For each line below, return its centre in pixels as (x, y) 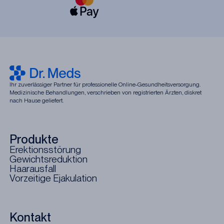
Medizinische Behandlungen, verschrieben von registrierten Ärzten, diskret (106, 93)
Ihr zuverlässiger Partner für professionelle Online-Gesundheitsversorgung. (105, 85)
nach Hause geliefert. (37, 101)
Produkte (34, 139)
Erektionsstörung (45, 149)
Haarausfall (33, 168)
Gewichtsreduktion (49, 159)
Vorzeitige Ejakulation (53, 178)
